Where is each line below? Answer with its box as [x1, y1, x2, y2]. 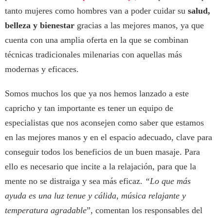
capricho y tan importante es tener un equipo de [5, 103, 173, 113]
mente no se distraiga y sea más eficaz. [5, 176, 145, 186]
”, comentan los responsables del [87, 205, 202, 216]
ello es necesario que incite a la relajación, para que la [5, 162, 196, 172]
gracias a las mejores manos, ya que [77, 20, 204, 31]
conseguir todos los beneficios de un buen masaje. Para [5, 147, 200, 157]
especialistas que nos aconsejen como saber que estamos [5, 118, 204, 128]
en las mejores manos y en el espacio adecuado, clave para [5, 132, 212, 143]
